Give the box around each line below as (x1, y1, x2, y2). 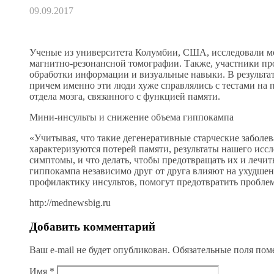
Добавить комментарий (29, 220, 155, 233)
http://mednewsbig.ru (29, 197, 111, 208)
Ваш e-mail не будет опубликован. (29, 245, 170, 256)
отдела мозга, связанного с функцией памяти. (29, 91, 220, 102)
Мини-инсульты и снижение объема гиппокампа (29, 111, 234, 122)
